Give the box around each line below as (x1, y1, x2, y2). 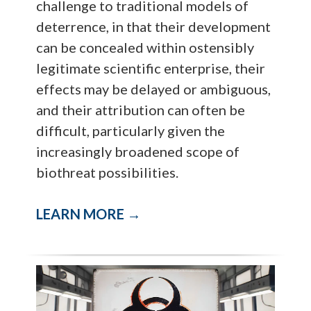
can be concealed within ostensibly (36, 39, 255, 56)
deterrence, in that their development (36, 18, 271, 35)
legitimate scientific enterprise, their (36, 60, 266, 77)
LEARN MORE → (36, 205, 142, 223)
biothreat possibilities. (36, 164, 179, 181)
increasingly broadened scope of (36, 143, 240, 160)
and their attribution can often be (36, 101, 246, 119)
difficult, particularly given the (36, 122, 226, 140)
